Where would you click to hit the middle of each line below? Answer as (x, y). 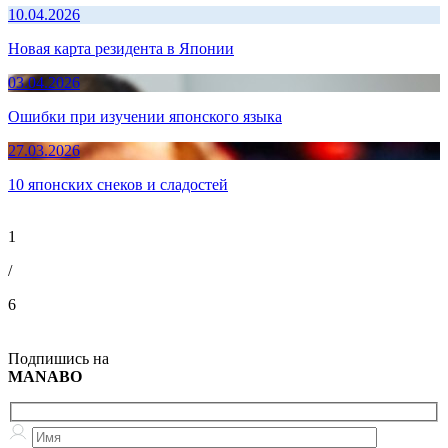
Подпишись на (58, 359)
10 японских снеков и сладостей (118, 185)
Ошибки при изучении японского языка (145, 117)
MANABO (45, 377)
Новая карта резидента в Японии (121, 49)
